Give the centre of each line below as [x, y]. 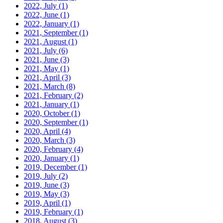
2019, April [43, 203]
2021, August [46, 42]
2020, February [49, 149]
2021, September [52, 33]
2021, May [42, 69]
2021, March [45, 87]
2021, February [49, 96]
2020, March [45, 140]
